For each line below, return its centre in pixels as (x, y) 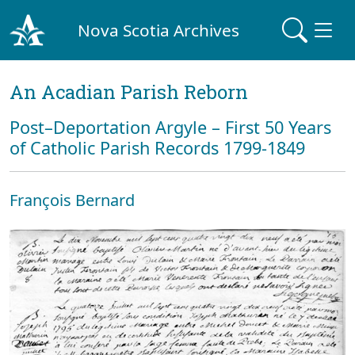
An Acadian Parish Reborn (129, 92)
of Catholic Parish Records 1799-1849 (157, 148)
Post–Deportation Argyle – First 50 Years (170, 127)
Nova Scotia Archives (159, 30)
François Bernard (72, 200)
